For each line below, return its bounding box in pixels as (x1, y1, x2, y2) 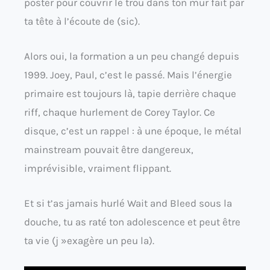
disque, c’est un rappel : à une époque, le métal (24, 124, 242, 137)
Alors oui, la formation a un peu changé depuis (24, 49, 239, 62)
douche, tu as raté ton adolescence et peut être (24, 216, 240, 228)
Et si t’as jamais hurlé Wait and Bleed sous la (24, 197, 232, 210)
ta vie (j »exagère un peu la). (24, 234, 154, 247)
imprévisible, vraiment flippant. (24, 162, 171, 174)
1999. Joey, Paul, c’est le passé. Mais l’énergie (24, 68, 232, 81)
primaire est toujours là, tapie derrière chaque (24, 87, 236, 99)
